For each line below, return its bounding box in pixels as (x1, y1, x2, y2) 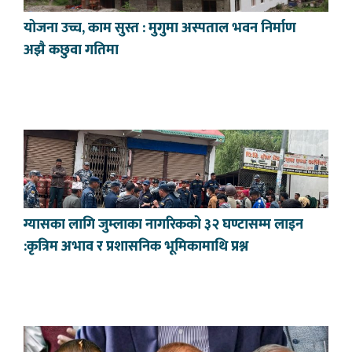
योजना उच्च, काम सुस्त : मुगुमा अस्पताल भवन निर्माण (24, 16, 296, 41)
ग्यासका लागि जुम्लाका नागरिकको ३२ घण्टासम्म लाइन (24, 213, 303, 237)
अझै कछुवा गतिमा (24, 38, 119, 63)
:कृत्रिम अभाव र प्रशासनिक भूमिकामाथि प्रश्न (24, 235, 248, 259)
